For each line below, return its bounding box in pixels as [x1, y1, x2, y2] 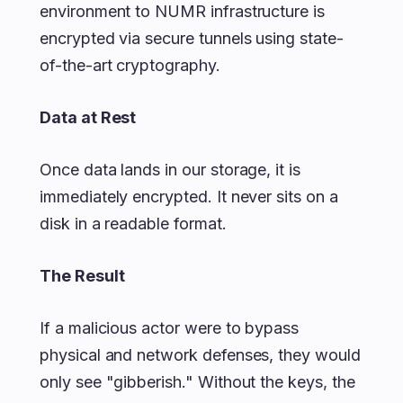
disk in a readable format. [40, 214, 227, 233]
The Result [40, 266, 125, 285]
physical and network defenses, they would [40, 345, 361, 364]
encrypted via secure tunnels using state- [40, 29, 344, 48]
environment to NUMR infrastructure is [40, 2, 326, 21]
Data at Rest [40, 108, 137, 127]
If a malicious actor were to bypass [40, 318, 300, 337]
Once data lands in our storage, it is [40, 160, 301, 179]
